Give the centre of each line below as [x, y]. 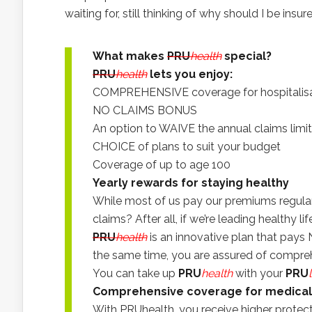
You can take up [135, 273]
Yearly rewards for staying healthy [191, 183]
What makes [128, 56]
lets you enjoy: [191, 74]
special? [248, 56]
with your [259, 273]
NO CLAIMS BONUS [145, 110]
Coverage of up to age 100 [162, 165]
